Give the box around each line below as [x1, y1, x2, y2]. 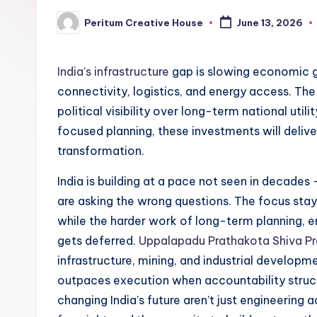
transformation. [57, 144, 144, 158]
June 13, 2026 [236, 17, 303, 29]
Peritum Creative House [84, 16, 203, 28]
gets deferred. [57, 234, 139, 248]
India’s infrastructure [57, 64, 169, 79]
